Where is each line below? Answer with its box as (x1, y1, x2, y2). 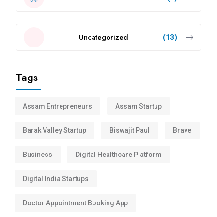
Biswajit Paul (109, 126, 150, 134)
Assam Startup (115, 102, 162, 110)
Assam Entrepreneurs (23, 102, 92, 110)
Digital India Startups (23, 174, 89, 183)
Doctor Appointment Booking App (23, 199, 128, 207)
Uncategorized (78, 31, 128, 43)
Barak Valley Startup (23, 126, 86, 134)
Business (23, 150, 52, 158)
